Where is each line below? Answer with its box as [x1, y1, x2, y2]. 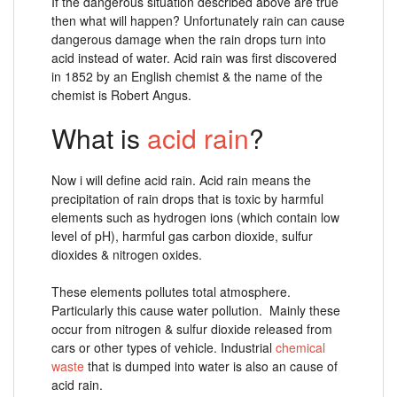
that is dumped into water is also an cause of [84, 356, 338, 375]
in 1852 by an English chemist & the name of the [51, 66, 323, 85]
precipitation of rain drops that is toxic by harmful [51, 189, 323, 207]
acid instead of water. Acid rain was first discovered [51, 48, 337, 66]
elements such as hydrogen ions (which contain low [51, 207, 339, 226]
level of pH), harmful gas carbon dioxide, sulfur [51, 226, 313, 245]
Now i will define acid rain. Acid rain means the [51, 170, 311, 189]
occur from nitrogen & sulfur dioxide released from [51, 319, 332, 338]
